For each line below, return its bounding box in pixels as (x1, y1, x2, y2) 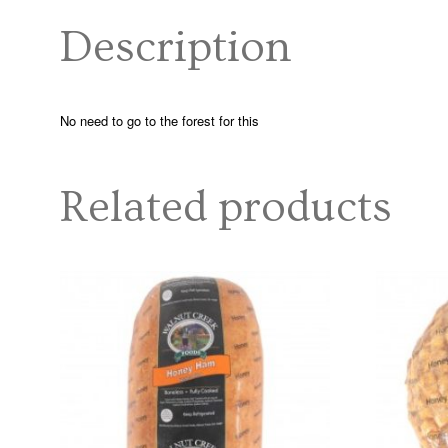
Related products (60, 181, 392, 233)
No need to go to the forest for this (60, 110, 259, 130)
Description (60, 21, 292, 73)
